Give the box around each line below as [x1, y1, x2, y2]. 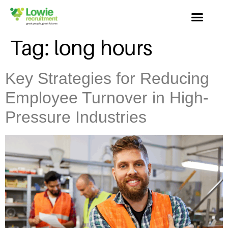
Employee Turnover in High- [5, 88, 209, 107]
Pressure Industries [5, 107, 147, 126]
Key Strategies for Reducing [5, 69, 209, 88]
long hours [54, 36, 152, 60]
